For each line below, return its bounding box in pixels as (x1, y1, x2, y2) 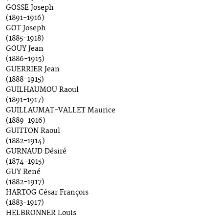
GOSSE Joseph (6, 3, 54, 13)
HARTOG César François (6, 188, 88, 197)
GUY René (6, 168, 41, 177)
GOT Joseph (6, 24, 46, 33)
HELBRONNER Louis (6, 209, 76, 218)
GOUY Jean (6, 44, 44, 54)
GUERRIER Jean (6, 65, 60, 74)
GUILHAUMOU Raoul (6, 86, 79, 95)
